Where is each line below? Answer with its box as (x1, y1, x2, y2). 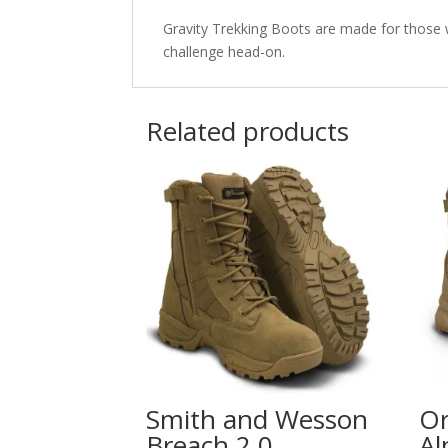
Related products (146, 112, 349, 149)
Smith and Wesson (146, 400, 368, 437)
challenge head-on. (163, 41, 285, 61)
